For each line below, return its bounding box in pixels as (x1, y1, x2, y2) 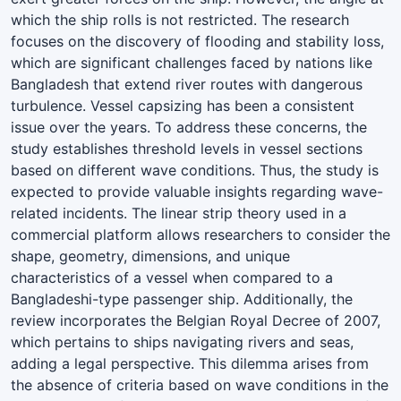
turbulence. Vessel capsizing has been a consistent (11, 96, 354, 115)
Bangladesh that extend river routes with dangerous (11, 74, 363, 93)
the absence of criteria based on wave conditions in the (11, 375, 388, 394)
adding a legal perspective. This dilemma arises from (11, 354, 369, 372)
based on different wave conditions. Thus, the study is (11, 160, 379, 179)
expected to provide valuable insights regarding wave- (11, 182, 383, 200)
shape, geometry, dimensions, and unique (11, 246, 290, 265)
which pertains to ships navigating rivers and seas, (11, 332, 354, 351)
